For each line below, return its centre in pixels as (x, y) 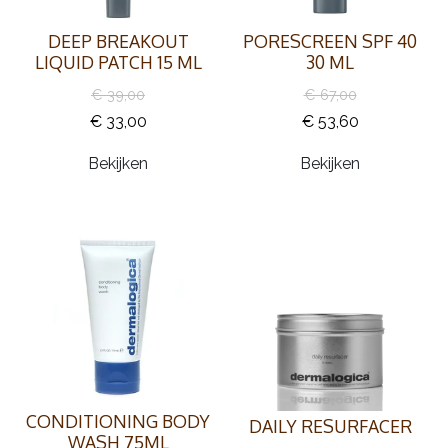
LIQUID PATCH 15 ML (118, 62)
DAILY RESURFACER (330, 426)
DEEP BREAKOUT (118, 41)
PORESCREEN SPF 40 (330, 41)
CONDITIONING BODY (118, 421)
